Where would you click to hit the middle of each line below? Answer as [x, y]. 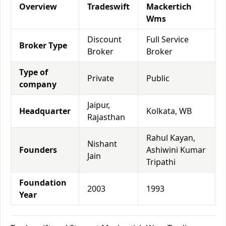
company [38, 84]
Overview [38, 7]
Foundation [43, 183]
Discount [104, 39]
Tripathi [161, 162]
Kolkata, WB [169, 111]
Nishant [102, 144]
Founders [38, 150]
